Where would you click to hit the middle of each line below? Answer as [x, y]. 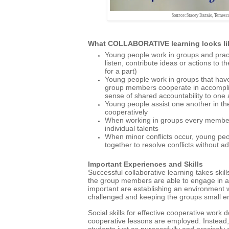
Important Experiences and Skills [145, 164]
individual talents [132, 129]
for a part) [121, 71]
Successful [105, 172]
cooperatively [127, 112]
